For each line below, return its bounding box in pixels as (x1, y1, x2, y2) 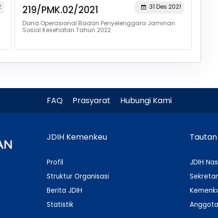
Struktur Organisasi (47, 172, 109, 181)
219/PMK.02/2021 (22, 3, 98, 17)
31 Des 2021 (149, 2, 181, 11)
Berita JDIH (47, 186, 83, 195)
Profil (47, 158, 64, 167)
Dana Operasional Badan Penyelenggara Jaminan (22, 19, 175, 27)
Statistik (47, 200, 74, 209)
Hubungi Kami (120, 95, 172, 106)
